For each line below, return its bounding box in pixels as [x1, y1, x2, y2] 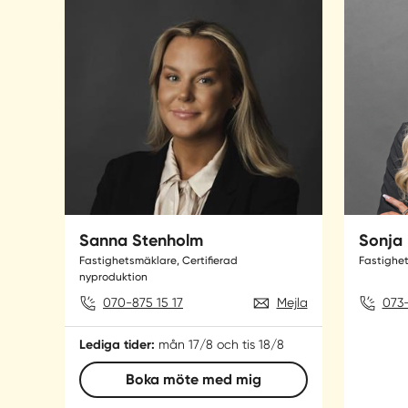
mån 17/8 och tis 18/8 [158, 337, 284, 352]
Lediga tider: [79, 337, 155, 353]
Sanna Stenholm [79, 230, 203, 251]
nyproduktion [79, 270, 148, 284]
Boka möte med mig [125, 371, 261, 389]
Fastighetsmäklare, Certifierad [79, 254, 238, 268]
